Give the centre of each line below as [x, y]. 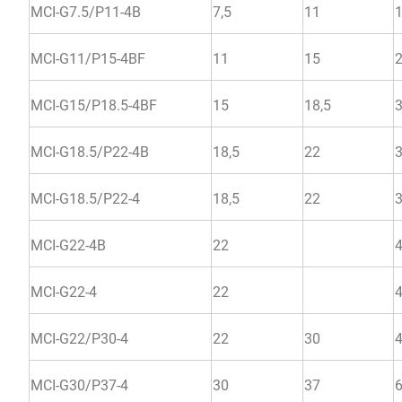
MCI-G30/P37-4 [79, 385]
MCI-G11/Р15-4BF [88, 58]
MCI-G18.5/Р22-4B [90, 152]
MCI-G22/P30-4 [79, 338]
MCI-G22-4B [68, 245]
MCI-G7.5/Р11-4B [86, 12]
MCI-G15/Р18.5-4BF [94, 105]
